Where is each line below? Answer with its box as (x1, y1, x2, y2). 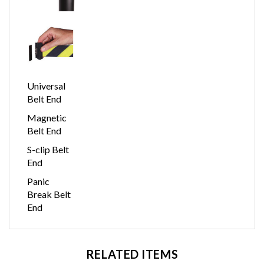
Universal (27, 84, 65, 95)
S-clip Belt (27, 147, 69, 159)
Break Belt (27, 192, 71, 204)
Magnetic (27, 115, 67, 127)
